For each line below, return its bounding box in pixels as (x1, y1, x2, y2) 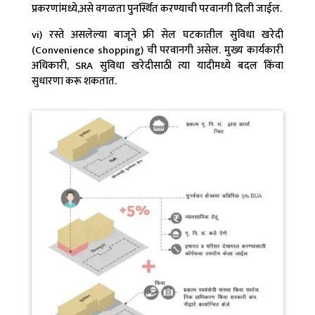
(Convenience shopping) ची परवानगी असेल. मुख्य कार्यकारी (31, 41, 284, 59)
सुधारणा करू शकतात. (31, 72, 117, 90)
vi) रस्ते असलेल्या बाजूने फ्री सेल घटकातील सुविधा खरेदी (31, 25, 284, 44)
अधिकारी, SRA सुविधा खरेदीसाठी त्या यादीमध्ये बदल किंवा (31, 56, 284, 75)
